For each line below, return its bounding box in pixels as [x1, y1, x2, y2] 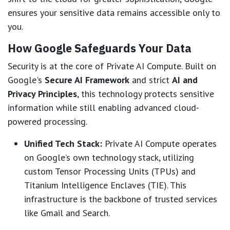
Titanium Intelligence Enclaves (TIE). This [24, 179, 186, 191]
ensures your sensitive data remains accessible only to [8, 6, 220, 18]
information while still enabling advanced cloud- [8, 101, 199, 113]
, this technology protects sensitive [77, 87, 214, 100]
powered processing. [8, 115, 87, 127]
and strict [129, 73, 172, 86]
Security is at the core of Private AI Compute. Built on [8, 60, 216, 72]
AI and [172, 73, 198, 86]
